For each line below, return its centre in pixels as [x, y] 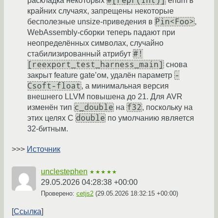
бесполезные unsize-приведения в [91, 21]
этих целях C [51, 118]
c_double [94, 107]
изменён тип [51, 107]
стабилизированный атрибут [80, 54]
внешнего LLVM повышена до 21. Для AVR [105, 96]
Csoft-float [54, 86]
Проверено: [59, 193]
